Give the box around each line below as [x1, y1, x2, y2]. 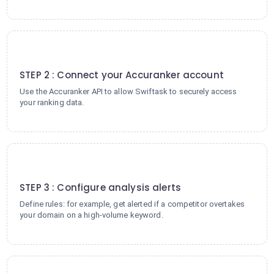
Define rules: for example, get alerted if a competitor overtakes [20, 199, 245, 209]
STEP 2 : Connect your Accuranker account [20, 68, 224, 81]
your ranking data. [20, 98, 84, 107]
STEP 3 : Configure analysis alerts [20, 181, 181, 194]
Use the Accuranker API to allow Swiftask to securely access [20, 87, 237, 96]
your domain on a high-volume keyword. [20, 210, 163, 220]
